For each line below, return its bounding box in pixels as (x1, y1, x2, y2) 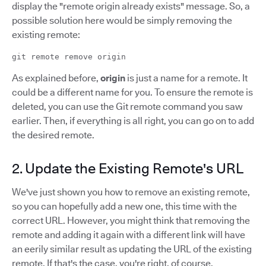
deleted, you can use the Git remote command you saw (12, 100, 243, 112)
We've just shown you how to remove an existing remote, (12, 186, 250, 198)
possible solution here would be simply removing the (12, 14, 232, 26)
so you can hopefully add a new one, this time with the (12, 200, 237, 212)
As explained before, (12, 72, 100, 84)
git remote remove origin (12, 52, 126, 61)
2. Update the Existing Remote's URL (12, 159, 243, 177)
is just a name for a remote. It (125, 72, 248, 84)
